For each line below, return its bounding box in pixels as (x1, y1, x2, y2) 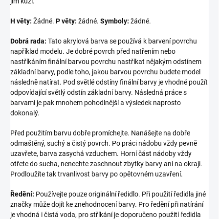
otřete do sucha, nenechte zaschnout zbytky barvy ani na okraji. (10, 159, 202, 168)
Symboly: (100, 17, 129, 25)
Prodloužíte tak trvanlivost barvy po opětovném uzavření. (10, 170, 183, 178)
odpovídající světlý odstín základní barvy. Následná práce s (10, 88, 187, 96)
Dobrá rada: (10, 37, 46, 45)
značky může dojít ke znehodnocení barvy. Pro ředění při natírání (10, 200, 203, 208)
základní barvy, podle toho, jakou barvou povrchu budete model (10, 67, 200, 76)
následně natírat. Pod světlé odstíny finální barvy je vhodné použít (10, 78, 208, 86)
